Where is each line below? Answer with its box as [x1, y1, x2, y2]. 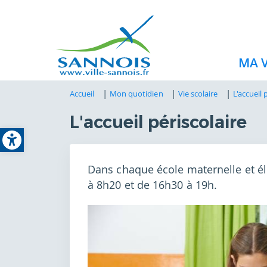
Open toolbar [2, 117, 120, 142]
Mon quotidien [109, 88, 163, 99]
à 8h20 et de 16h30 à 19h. [88, 178, 218, 192]
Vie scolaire [178, 88, 218, 99]
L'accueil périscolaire [70, 111, 247, 132]
